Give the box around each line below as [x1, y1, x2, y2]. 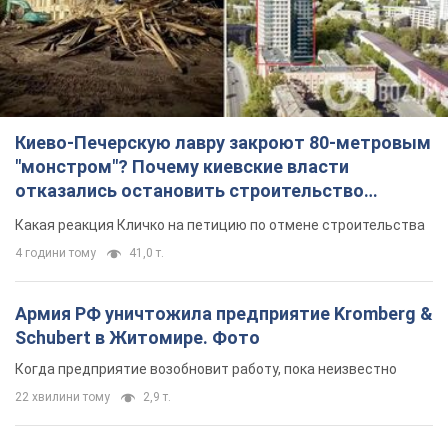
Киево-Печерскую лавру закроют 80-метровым [15, 131, 431, 153]
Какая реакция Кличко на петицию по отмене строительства [15, 216, 425, 233]
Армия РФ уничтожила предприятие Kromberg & [15, 302, 433, 324]
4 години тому [15, 245, 96, 260]
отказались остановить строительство [15, 179, 364, 201]
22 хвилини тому [15, 389, 110, 404]
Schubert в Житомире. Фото [15, 326, 260, 348]
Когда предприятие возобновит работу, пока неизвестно [15, 360, 397, 377]
